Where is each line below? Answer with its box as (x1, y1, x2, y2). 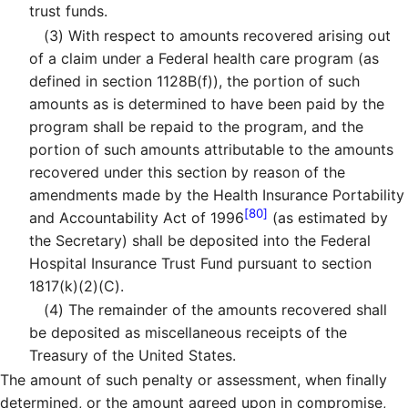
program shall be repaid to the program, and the (29, 117, 363, 136)
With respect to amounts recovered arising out (64, 25, 391, 45)
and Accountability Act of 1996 (29, 208, 244, 227)
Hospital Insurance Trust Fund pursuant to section (29, 253, 372, 272)
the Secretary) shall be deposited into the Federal (29, 230, 371, 250)
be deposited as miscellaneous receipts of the (29, 323, 347, 342)
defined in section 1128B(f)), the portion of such (29, 71, 360, 90)
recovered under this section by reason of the (29, 162, 345, 181)
